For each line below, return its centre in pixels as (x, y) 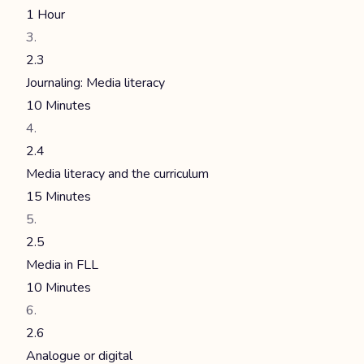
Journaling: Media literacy (95, 83)
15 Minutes (58, 197)
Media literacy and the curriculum (117, 174)
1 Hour (45, 15)
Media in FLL (62, 265)
